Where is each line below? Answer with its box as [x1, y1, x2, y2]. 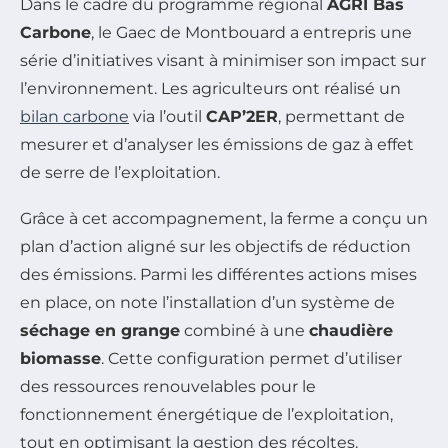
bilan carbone [20, 106, 129, 126]
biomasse [20, 348, 101, 368]
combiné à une [180, 320, 309, 340]
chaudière [309, 320, 393, 340]
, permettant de [278, 106, 405, 126]
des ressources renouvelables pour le [20, 376, 316, 396]
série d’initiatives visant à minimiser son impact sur [20, 50, 426, 70]
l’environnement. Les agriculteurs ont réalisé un [20, 78, 401, 98]
